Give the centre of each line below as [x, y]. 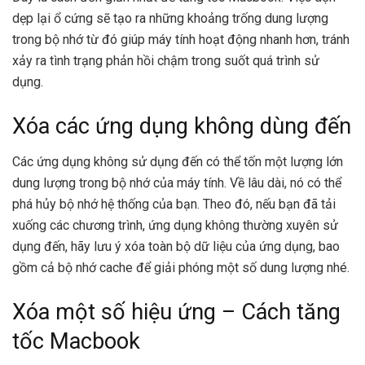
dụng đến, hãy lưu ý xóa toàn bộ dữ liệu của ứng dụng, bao [176, 247]
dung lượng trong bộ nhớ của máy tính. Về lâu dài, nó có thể [177, 183]
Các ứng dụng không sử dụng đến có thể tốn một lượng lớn [178, 162]
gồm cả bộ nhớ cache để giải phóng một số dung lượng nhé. [182, 268]
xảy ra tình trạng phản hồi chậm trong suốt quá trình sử [166, 61]
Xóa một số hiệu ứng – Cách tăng [176, 312]
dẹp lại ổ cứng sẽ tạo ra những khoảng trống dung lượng [170, 19]
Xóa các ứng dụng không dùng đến [182, 126]
